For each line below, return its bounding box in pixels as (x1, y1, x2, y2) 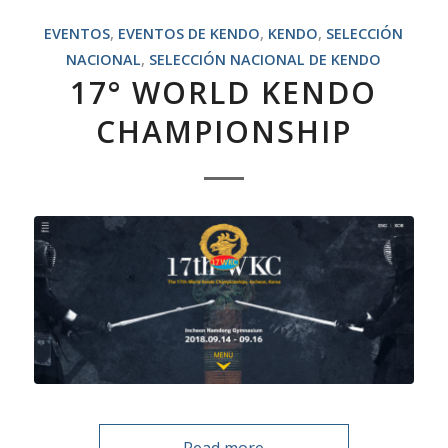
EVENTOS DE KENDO (118, 24, 261, 44)
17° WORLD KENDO (70, 72, 378, 114)
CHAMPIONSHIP (95, 111, 352, 153)
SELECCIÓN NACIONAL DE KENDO (149, 50, 382, 70)
